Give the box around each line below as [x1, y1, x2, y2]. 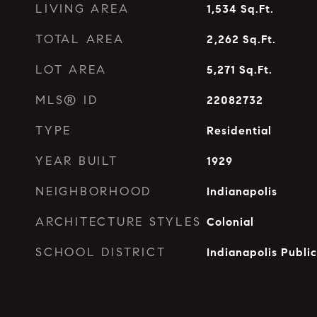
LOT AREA [35, 62, 107, 77]
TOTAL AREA [35, 32, 125, 47]
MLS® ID [35, 93, 98, 108]
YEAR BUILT [35, 154, 118, 168]
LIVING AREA [35, 1, 129, 16]
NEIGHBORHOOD [35, 184, 151, 199]
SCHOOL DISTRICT [35, 245, 166, 260]
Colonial [206, 215, 254, 229]
